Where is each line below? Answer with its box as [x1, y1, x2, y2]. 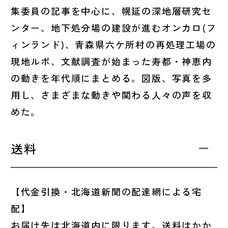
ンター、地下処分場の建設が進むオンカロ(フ [10, 21, 217, 35]
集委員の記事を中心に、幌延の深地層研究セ [10, 4, 212, 18]
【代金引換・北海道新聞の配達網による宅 [10, 185, 202, 198]
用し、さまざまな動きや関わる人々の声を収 [10, 88, 212, 102]
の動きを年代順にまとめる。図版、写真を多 [10, 71, 212, 85]
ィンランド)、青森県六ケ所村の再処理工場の [10, 38, 216, 51]
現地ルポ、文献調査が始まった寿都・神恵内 [10, 54, 212, 68]
